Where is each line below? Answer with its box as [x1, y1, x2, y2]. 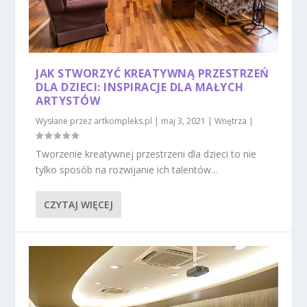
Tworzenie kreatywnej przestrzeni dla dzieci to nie [36, 147, 257, 160]
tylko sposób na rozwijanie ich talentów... [36, 162, 218, 176]
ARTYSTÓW [36, 93, 101, 108]
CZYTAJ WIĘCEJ [44, 197, 114, 211]
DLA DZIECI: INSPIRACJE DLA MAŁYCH [36, 79, 244, 95]
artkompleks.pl [94, 114, 153, 127]
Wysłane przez [36, 114, 95, 127]
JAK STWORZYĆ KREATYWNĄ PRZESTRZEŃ [36, 65, 269, 81]
